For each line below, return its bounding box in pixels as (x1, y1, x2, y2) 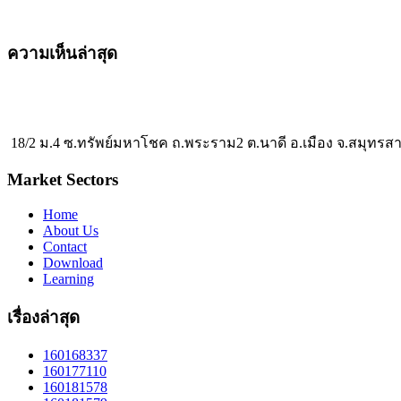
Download (43, 255, 103, 271)
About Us (43, 223, 98, 239)
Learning (43, 271, 94, 287)
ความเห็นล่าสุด (7, 44, 117, 63)
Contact (43, 239, 87, 255)
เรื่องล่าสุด (7, 307, 80, 327)
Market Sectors (7, 170, 118, 190)
